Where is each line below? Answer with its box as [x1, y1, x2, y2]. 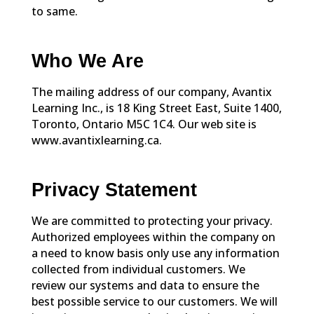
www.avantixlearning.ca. [31, 132, 162, 148]
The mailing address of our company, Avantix [31, 83, 272, 100]
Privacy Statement [31, 179, 197, 201]
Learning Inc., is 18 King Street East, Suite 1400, [31, 100, 282, 116]
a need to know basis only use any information [31, 245, 280, 261]
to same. [31, 3, 78, 19]
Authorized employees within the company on [31, 228, 275, 245]
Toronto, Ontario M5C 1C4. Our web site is [31, 116, 257, 132]
